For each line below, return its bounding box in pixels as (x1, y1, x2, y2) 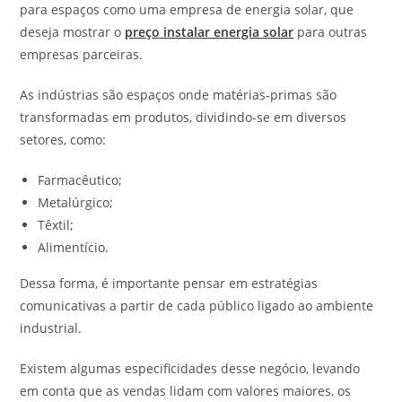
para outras (297, 22, 368, 40)
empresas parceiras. (20, 45, 147, 63)
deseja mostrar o (20, 22, 126, 40)
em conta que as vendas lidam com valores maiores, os (20, 381, 352, 399)
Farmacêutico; (38, 170, 123, 188)
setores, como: (20, 130, 107, 148)
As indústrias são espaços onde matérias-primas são (20, 85, 337, 103)
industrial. (20, 319, 86, 336)
